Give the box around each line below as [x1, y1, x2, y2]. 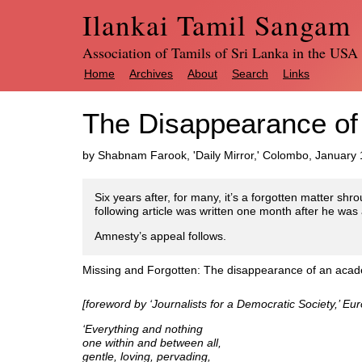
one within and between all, [82, 336, 221, 349]
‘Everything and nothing [82, 322, 203, 335]
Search [232, 67, 268, 80]
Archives [129, 67, 173, 80]
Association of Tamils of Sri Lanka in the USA [82, 43, 358, 62]
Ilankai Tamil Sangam [82, 6, 351, 44]
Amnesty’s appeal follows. [95, 229, 226, 242]
